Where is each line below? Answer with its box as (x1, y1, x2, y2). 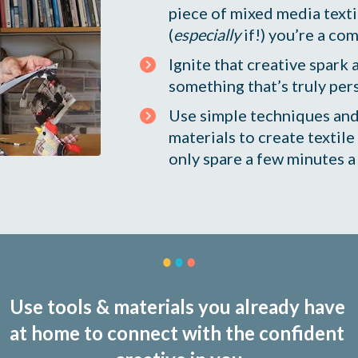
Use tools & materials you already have (9, 294, 345, 318)
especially (173, 25, 241, 45)
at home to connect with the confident (10, 320, 344, 344)
